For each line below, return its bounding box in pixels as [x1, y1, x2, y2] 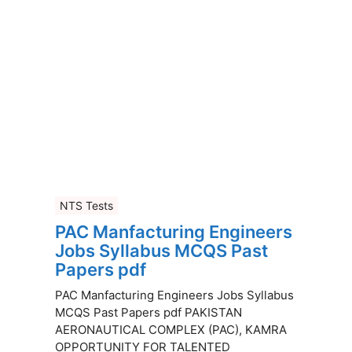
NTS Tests [60, 198, 113, 212]
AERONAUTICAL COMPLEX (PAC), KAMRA [55, 321, 287, 337]
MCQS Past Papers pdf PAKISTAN [55, 304, 242, 320]
